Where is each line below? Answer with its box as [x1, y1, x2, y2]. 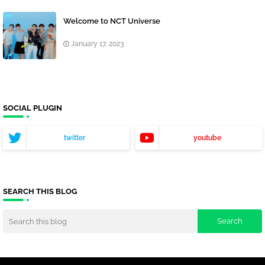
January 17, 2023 [71, 40, 124, 49]
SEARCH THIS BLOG [3, 187, 77, 196]
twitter [64, 134, 85, 143]
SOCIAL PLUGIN [3, 104, 62, 113]
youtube [193, 134, 221, 143]
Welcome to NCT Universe [63, 17, 160, 26]
